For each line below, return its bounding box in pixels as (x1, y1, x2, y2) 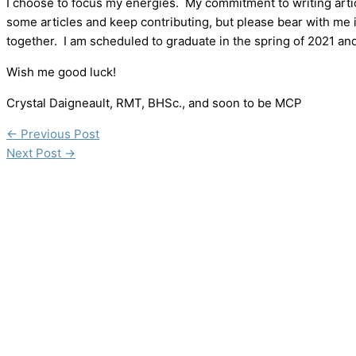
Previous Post (17, 126, 99, 141)
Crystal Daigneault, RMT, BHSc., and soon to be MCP (6, 95, 302, 110)
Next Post (6, 145, 64, 161)
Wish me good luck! (6, 64, 116, 79)
